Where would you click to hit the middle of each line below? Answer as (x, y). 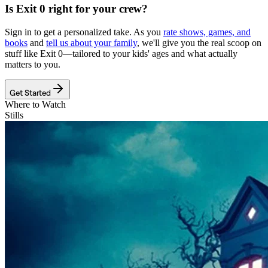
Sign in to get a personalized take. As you (84, 32)
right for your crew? (97, 8)
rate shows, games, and (207, 32)
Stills (14, 115)
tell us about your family (92, 42)
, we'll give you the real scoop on (199, 42)
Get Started (30, 92)
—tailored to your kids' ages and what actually (150, 53)
